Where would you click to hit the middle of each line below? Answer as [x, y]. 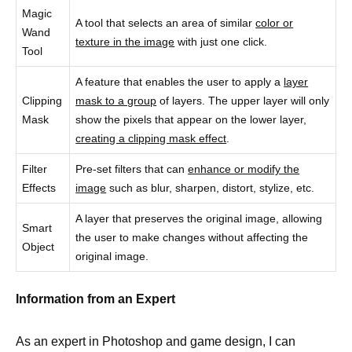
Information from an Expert [95, 299]
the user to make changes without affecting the [192, 237]
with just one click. [221, 41]
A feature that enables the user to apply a [180, 81]
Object [38, 246]
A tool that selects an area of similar [166, 22]
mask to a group [116, 100]
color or [275, 22]
